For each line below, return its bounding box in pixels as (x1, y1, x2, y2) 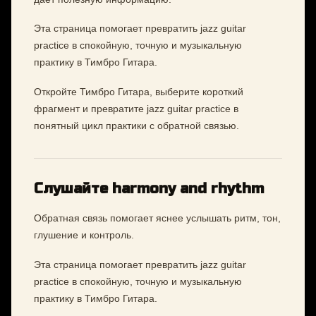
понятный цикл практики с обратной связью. (34, 119, 239, 131)
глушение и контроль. (34, 229, 134, 241)
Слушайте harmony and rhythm (34, 179, 264, 197)
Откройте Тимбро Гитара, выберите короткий (34, 85, 243, 97)
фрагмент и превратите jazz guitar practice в (34, 102, 238, 114)
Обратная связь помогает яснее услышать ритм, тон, (34, 212, 281, 224)
